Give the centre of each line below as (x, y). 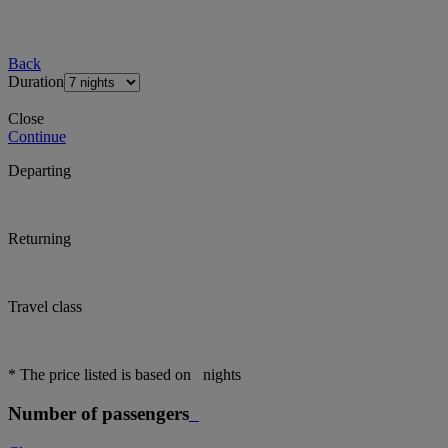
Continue (37, 137)
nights (220, 375)
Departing (39, 171)
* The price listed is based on (101, 375)
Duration (36, 82)
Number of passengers (98, 414)
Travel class (45, 307)
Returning (39, 239)
